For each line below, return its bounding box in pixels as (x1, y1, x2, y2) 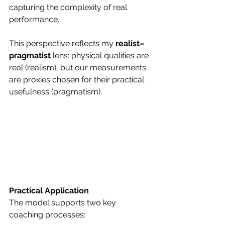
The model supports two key (9, 197, 118, 207)
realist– (116, 38, 145, 48)
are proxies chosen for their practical (9, 74, 146, 84)
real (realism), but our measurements (9, 62, 148, 72)
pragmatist (9, 50, 51, 60)
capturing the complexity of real (9, 2, 129, 12)
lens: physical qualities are (51, 50, 151, 60)
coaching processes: (9, 209, 85, 219)
